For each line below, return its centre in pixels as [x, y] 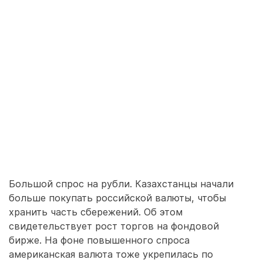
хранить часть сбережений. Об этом [96, 212]
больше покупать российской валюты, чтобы [117, 198]
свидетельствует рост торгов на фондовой [114, 226]
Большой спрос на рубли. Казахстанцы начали [121, 184]
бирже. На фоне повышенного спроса [99, 240]
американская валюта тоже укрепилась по [111, 254]
